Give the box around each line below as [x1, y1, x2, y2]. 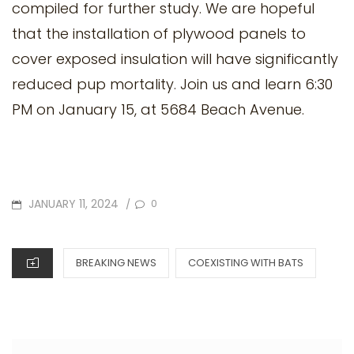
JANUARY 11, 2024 [28, 195, 119, 212]
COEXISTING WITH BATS [188, 255, 303, 271]
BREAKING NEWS [76, 255, 156, 271]
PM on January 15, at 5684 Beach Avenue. [12, 100, 304, 120]
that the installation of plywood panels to [12, 24, 306, 44]
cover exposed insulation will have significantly [12, 49, 338, 70]
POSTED [11, 194, 51, 210]
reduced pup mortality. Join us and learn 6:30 [12, 74, 333, 95]
